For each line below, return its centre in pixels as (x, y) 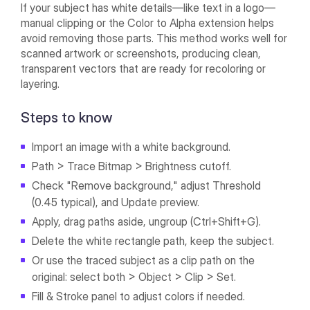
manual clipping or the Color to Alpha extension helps (148, 23)
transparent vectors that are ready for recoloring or (144, 69)
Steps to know (70, 118)
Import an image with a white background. (131, 147)
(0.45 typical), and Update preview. (116, 202)
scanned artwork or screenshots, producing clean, (141, 54)
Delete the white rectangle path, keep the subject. (153, 241)
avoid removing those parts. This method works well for (154, 38)
